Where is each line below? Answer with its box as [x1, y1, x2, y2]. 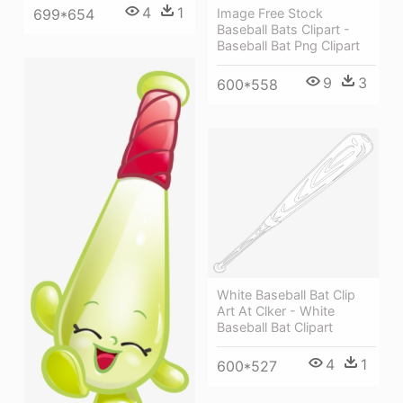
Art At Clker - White [217, 302, 335, 318]
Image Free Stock [217, 5, 323, 22]
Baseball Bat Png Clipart [217, 38, 360, 54]
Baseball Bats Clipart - [217, 22, 350, 38]
